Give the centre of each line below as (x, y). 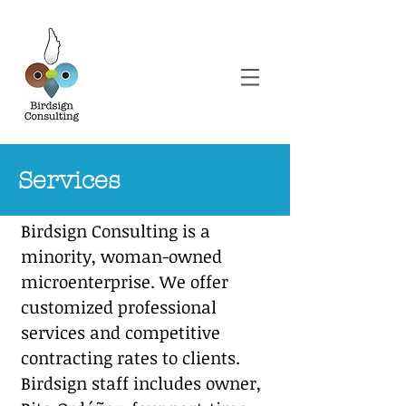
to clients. (201, 358)
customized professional (119, 307)
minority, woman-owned (121, 256)
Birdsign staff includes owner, (141, 383)
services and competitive (121, 333)
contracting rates (92, 358)
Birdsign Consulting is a (116, 231)
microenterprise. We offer (125, 282)
